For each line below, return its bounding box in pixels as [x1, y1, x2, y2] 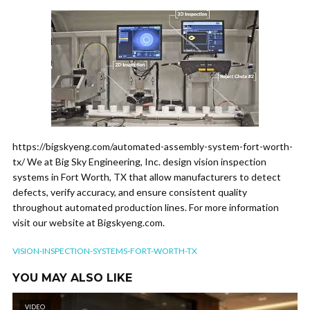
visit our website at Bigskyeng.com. [12, 217, 165, 228]
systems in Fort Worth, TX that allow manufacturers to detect [12, 171, 281, 183]
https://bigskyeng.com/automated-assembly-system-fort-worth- [12, 140, 293, 152]
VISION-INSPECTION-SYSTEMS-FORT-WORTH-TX [12, 246, 197, 256]
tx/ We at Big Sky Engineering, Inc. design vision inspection [12, 156, 266, 167]
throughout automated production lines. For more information [12, 201, 279, 213]
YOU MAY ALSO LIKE [12, 271, 132, 284]
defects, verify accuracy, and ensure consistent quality [12, 186, 247, 198]
